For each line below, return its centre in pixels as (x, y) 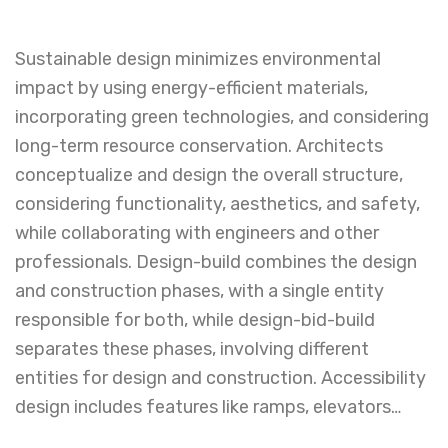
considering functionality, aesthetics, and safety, (217, 204)
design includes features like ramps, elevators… (208, 407)
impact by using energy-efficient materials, (191, 88)
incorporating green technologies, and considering (222, 117)
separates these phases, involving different (192, 349)
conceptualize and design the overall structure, (209, 175)
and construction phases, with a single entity (199, 291)
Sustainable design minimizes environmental (198, 59)
